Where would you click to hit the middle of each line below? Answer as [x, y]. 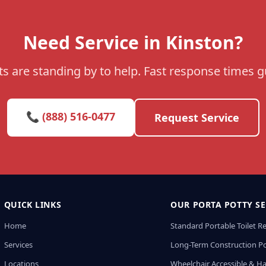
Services [18, 245]
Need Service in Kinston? [133, 42]
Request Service [197, 118]
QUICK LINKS [33, 205]
